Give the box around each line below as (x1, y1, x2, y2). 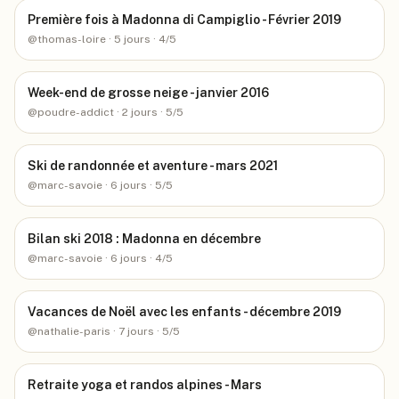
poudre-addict (37, 106, 114, 118)
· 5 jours (106, 33, 151, 45)
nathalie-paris (37, 325, 110, 338)
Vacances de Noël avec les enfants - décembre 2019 (28, 305, 341, 319)
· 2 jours (114, 106, 158, 118)
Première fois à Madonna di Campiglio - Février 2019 (28, 12, 341, 27)
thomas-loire (37, 33, 106, 45)
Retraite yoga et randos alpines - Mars (28, 378, 262, 392)
